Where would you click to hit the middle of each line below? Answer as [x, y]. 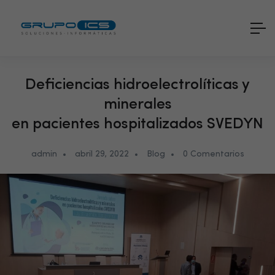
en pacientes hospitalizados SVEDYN [137, 125]
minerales [137, 105]
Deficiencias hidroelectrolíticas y [137, 85]
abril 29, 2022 [102, 154]
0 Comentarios [213, 154]
